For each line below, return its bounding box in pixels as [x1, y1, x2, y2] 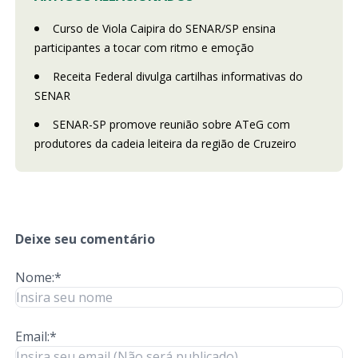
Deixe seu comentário [14, 229, 155, 248]
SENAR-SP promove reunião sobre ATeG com [52, 116, 290, 132]
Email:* [14, 327, 57, 345]
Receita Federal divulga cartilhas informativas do [52, 68, 303, 84]
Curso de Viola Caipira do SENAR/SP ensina [52, 20, 276, 36]
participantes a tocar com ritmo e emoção [34, 39, 254, 55]
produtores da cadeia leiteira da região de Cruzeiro [34, 135, 296, 151]
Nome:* [14, 268, 62, 286]
